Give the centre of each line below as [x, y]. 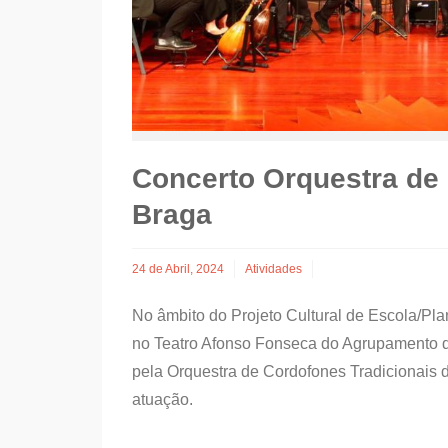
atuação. [164, 399]
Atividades [273, 268]
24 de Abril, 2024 [178, 268]
